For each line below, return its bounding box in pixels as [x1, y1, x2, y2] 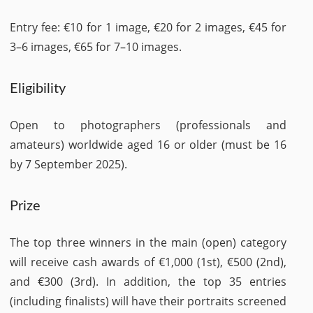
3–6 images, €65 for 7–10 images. [10, 39, 182, 54]
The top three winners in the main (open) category [10, 235, 286, 250]
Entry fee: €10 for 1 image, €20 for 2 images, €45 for [10, 20, 286, 35]
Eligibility [10, 82, 66, 96]
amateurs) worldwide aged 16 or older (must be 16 [10, 137, 286, 152]
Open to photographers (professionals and [10, 117, 286, 133]
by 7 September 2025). [10, 156, 128, 172]
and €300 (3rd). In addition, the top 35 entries [10, 274, 286, 289]
